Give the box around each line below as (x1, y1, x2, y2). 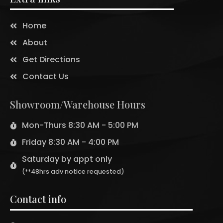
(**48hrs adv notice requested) (21, 167, 124, 176)
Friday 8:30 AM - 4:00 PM (21, 136, 119, 148)
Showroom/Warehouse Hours (10, 98, 145, 111)
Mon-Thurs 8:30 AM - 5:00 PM (21, 119, 138, 131)
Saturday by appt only (21, 153, 112, 165)
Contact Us (22, 71, 69, 82)
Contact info (10, 192, 66, 206)
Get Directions (22, 54, 80, 65)
